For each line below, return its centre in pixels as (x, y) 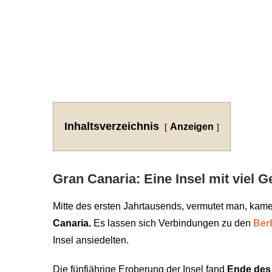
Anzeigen (192, 126)
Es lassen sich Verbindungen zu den (172, 223)
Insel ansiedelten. (91, 240)
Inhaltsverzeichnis (112, 126)
